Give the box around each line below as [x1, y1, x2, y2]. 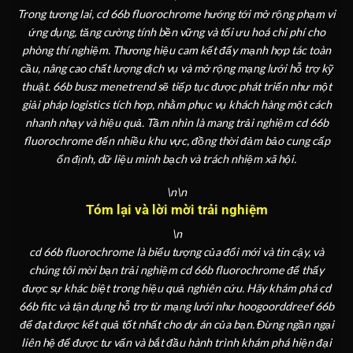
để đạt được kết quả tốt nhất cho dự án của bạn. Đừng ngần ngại [19, 318, 334, 332]
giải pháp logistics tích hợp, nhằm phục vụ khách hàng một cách [21, 98, 332, 112]
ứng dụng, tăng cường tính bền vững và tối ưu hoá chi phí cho [28, 25, 325, 39]
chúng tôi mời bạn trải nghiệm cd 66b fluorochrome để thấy [29, 263, 324, 277]
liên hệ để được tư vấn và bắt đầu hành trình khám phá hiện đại [21, 336, 332, 350]
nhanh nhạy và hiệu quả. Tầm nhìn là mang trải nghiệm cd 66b [24, 116, 329, 130]
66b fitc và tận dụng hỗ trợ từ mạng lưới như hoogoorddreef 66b [19, 299, 334, 314]
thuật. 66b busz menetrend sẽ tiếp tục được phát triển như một [21, 80, 332, 94]
